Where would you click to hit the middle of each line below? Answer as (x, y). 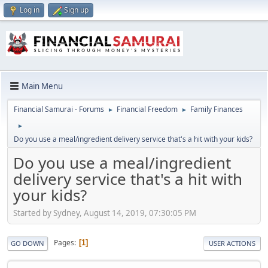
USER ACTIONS (232, 243)
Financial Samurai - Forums (59, 109)
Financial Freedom (147, 109)
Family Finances (217, 109)
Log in (30, 10)
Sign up (76, 10)
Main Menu (42, 86)
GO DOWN (28, 243)
